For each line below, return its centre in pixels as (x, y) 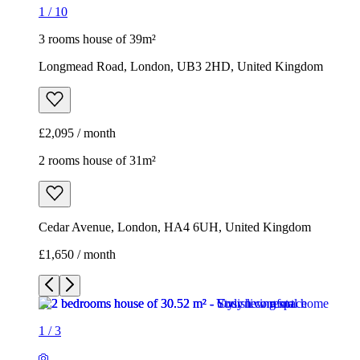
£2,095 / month (77, 133)
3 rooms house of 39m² (97, 39)
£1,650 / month (77, 254)
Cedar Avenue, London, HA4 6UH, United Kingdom (175, 227)
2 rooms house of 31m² (97, 160)
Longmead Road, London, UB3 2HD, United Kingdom (181, 66)
